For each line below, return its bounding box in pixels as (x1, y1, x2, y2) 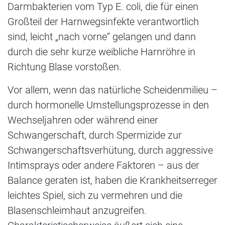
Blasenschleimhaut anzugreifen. (8, 204, 147, 216)
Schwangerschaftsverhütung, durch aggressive (8, 144, 213, 156)
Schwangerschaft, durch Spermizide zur (8, 129, 182, 141)
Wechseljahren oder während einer (8, 114, 158, 126)
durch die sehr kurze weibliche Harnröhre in (8, 45, 195, 58)
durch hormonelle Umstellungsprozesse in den (8, 98, 209, 111)
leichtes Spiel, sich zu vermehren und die (8, 189, 182, 201)
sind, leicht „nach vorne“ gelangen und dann (8, 30, 196, 43)
